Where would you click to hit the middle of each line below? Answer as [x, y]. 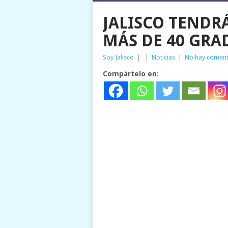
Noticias [163, 57]
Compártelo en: [131, 74]
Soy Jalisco [118, 57]
